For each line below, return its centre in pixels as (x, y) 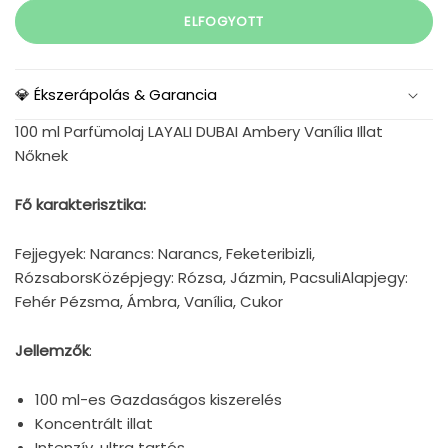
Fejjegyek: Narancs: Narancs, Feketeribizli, (165, 254)
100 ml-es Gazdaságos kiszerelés (158, 400)
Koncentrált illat (94, 424)
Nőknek (41, 156)
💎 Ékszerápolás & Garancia (116, 95)
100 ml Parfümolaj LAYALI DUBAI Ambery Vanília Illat (199, 132)
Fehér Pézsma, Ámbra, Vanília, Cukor (149, 302)
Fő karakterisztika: (80, 205)
